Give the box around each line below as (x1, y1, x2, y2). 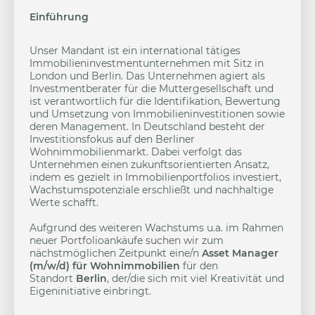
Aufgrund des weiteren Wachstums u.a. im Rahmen (30, 221, 283, 234)
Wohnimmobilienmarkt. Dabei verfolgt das (30, 146, 242, 158)
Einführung (30, 11, 89, 23)
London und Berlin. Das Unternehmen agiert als (30, 70, 265, 82)
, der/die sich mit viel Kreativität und (107, 272, 284, 285)
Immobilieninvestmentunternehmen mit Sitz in (30, 57, 264, 70)
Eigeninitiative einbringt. (30, 285, 151, 297)
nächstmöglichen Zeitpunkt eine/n (30, 247, 202, 259)
